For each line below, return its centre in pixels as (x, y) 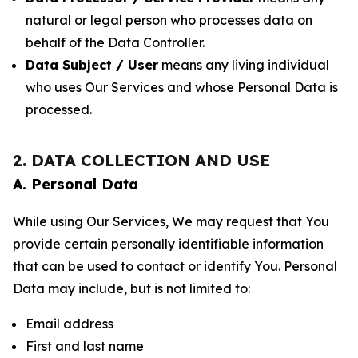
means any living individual (244, 65)
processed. (59, 109)
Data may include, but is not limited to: (131, 288)
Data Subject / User (92, 65)
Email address (70, 324)
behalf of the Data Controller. (115, 42)
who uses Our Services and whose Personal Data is (182, 87)
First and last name (85, 346)
